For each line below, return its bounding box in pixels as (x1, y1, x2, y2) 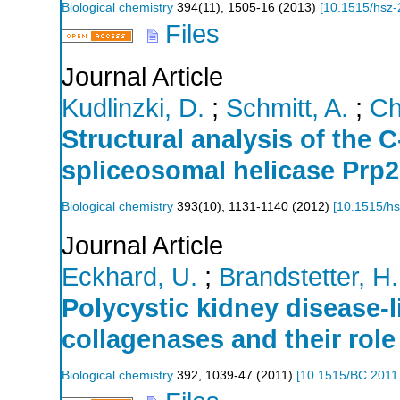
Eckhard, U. (62, 262, 197, 292)
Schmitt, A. (226, 94, 348, 123)
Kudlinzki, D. (62, 94, 204, 123)
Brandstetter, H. (219, 262, 398, 292)
